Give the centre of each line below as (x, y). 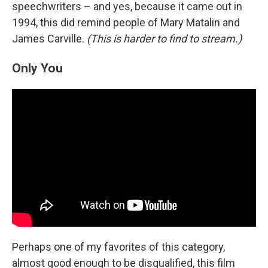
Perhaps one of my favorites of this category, (118, 246)
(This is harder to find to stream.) (164, 39)
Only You (37, 68)
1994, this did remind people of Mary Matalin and (126, 22)
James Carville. (49, 39)
